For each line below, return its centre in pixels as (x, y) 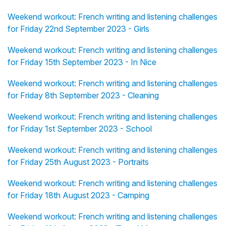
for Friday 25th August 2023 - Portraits (78, 162)
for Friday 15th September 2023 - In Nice (82, 62)
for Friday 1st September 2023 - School (80, 128)
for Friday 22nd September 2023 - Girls (78, 29)
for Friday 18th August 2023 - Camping (78, 195)
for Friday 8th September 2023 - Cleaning (83, 95)
